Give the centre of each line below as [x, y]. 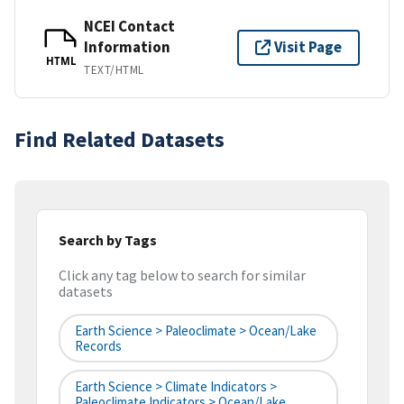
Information [127, 46]
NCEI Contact [129, 26]
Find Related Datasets [119, 139]
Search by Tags [108, 239]
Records [98, 346]
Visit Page [308, 47]
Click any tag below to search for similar [182, 275]
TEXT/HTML [114, 69]
